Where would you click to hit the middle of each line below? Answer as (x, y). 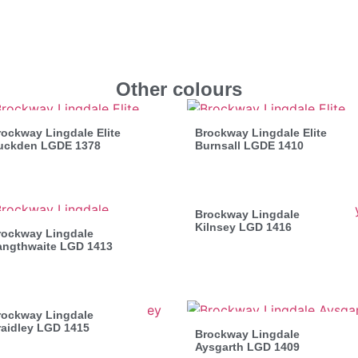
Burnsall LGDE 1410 (249, 145)
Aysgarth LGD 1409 (247, 346)
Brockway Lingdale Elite (261, 132)
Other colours (179, 89)
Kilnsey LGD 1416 (243, 227)
